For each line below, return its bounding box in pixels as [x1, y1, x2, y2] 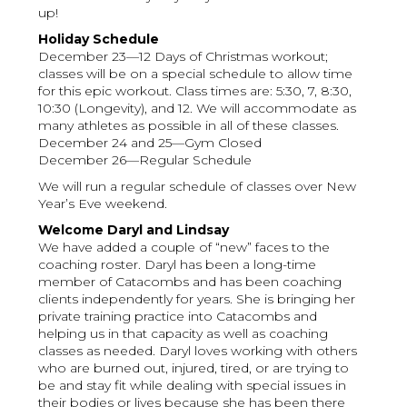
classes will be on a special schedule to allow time [38, 65, 353, 83]
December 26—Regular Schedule [38, 152, 253, 169]
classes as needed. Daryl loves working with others [38, 342, 358, 360]
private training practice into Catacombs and [38, 308, 318, 325]
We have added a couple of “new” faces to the [38, 239, 331, 256]
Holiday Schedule [38, 31, 160, 48]
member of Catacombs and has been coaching [38, 273, 342, 291]
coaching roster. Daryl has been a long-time [38, 256, 317, 273]
